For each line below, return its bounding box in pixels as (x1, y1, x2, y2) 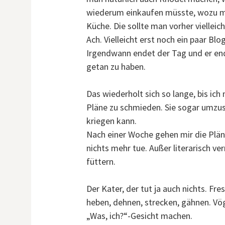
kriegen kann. (86, 115, 137, 127)
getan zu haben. (86, 61, 146, 72)
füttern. (86, 156, 116, 167)
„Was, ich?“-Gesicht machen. (86, 210, 192, 221)
